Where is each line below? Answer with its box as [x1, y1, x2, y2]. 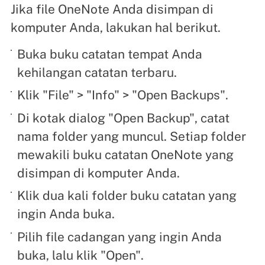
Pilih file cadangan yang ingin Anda [17, 229, 222, 244]
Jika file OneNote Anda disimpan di [10, 2, 214, 17]
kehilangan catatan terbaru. [17, 64, 177, 80]
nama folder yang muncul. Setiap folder [17, 128, 247, 144]
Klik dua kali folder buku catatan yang [17, 188, 237, 203]
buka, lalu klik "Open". [17, 247, 144, 263]
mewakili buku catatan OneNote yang [17, 147, 234, 162]
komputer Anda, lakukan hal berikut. [10, 20, 221, 35]
